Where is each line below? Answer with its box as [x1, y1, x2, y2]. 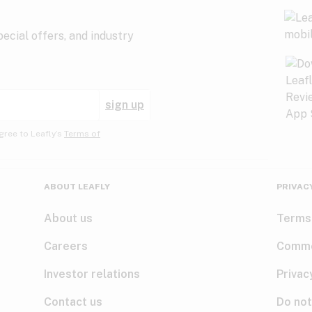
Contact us [43, 295, 102, 309]
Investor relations [43, 267, 140, 281]
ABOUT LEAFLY [43, 182, 110, 192]
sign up [105, 98, 144, 111]
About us [43, 212, 93, 225]
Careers [43, 240, 88, 253]
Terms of [64, 129, 100, 139]
